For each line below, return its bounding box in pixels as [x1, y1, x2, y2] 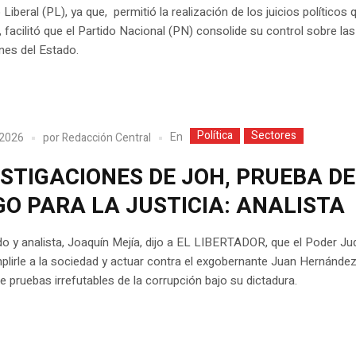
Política [197, 127, 234, 145]
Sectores [251, 127, 297, 145]
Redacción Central [62, 129, 152, 146]
